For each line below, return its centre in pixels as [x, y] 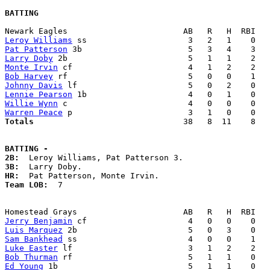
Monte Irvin [31, 67]
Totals [89, 122]
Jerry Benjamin [39, 221]
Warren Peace [34, 113]
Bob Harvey [29, 77]
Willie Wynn [31, 104]
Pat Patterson [36, 49]
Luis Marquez [34, 230]
